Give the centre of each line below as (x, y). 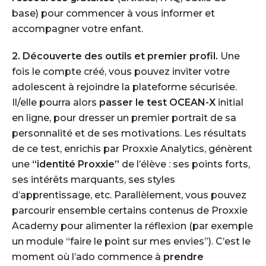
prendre (183, 257)
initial (229, 102)
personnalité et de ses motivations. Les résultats (129, 133)
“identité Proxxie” (76, 164)
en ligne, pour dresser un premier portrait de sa (124, 118)
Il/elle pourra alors (56, 102)
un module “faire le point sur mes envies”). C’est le (131, 241)
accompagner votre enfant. (77, 29)
